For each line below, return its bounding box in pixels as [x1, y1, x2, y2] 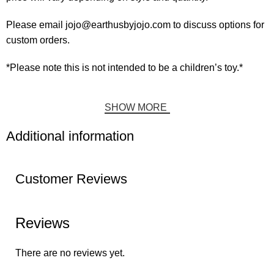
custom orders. [6, 35, 70, 46]
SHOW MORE [104, 102, 167, 113]
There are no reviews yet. [15, 248, 125, 259]
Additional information [6, 128, 135, 144]
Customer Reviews [15, 171, 127, 187]
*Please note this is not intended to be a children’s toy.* [6, 62, 243, 73]
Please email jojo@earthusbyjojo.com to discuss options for [6, 20, 265, 31]
